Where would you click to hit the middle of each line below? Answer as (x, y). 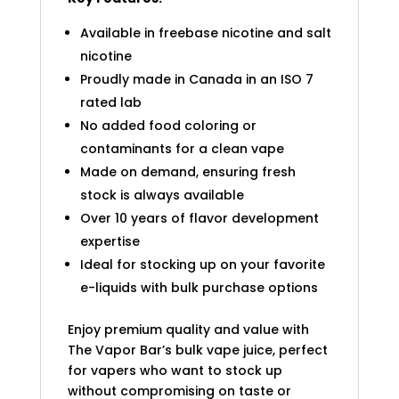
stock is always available (162, 195)
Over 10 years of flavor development (199, 218)
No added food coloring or (168, 125)
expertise (110, 241)
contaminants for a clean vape (182, 148)
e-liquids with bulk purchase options (199, 287)
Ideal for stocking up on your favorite (202, 264)
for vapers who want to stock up (175, 370)
